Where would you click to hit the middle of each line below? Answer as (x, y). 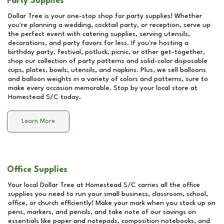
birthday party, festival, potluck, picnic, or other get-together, (106, 52)
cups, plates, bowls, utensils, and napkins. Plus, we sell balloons (107, 70)
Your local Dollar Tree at (47, 185)
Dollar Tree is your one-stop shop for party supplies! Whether (105, 16)
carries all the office (168, 185)
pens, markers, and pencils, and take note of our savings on (102, 212)
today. (70, 97)
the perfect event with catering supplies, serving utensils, (99, 34)
